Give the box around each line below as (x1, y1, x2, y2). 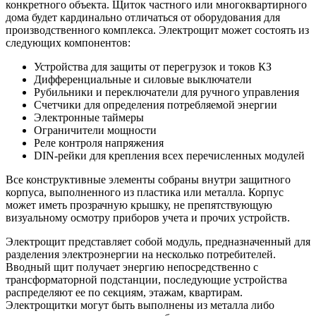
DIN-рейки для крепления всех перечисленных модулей (34, 149, 305, 162)
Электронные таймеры (34, 111, 144, 123)
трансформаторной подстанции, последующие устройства (6, 273, 287, 286)
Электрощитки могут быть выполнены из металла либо (6, 298, 274, 311)
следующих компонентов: (6, 36, 130, 49)
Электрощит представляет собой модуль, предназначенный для (6, 235, 310, 248)
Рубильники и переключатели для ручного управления (34, 85, 299, 98)
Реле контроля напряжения (34, 136, 164, 149)
